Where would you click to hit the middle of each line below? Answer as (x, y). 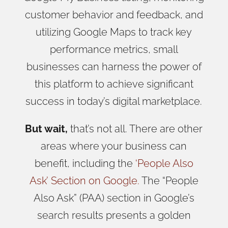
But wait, (47, 129)
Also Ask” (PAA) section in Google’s (114, 198)
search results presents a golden (114, 215)
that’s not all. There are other (135, 129)
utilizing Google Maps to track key (114, 32)
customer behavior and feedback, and (114, 15)
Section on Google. (94, 180)
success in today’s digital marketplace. (114, 101)
